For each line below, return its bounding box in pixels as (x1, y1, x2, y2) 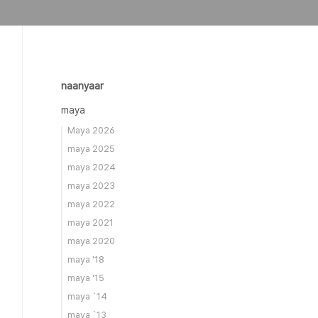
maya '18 (67, 254, 104, 265)
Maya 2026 (67, 125, 115, 136)
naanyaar (61, 80, 104, 92)
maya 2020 (67, 236, 115, 246)
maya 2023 (67, 180, 115, 191)
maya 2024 (67, 162, 116, 172)
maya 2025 (67, 143, 115, 154)
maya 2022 (67, 199, 115, 209)
